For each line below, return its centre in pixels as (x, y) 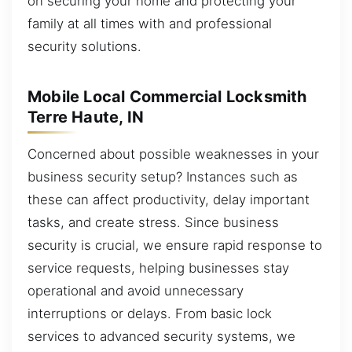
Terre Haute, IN (86, 117)
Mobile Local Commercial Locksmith (167, 96)
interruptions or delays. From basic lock (150, 314)
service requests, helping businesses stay (158, 268)
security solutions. (84, 47)
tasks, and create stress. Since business (153, 223)
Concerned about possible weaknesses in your (173, 154)
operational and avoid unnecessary (136, 291)
